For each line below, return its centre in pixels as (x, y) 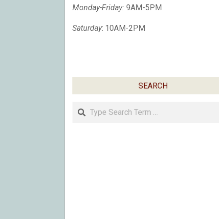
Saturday (87, 28)
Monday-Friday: (98, 7)
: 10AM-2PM (123, 28)
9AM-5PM (143, 7)
